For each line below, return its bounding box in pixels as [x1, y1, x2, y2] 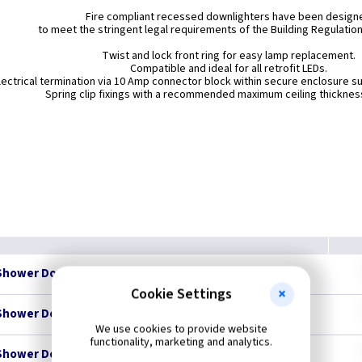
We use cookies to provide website [95, 321, 267, 338]
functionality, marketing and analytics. [90, 334, 272, 351]
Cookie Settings [130, 284, 232, 305]
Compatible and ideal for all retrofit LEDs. [130, 61, 328, 77]
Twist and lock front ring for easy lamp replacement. [102, 48, 356, 64]
